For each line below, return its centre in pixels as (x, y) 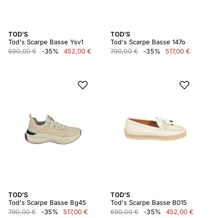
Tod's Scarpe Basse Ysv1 (46, 42)
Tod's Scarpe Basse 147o (148, 42)
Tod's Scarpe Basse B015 (148, 202)
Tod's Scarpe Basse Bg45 (47, 202)
